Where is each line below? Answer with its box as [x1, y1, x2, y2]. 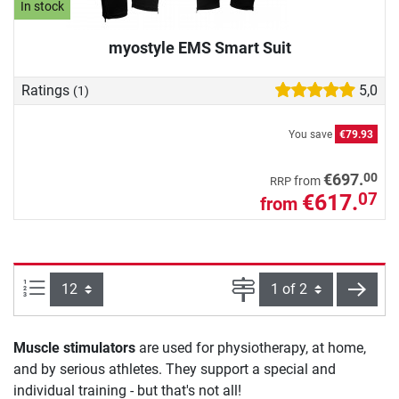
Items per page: [45, 278, 142, 296]
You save [289, 128, 335, 142]
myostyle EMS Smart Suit [108, 37, 291, 57]
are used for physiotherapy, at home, [135, 338, 366, 356]
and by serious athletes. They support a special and [13, 360, 336, 378]
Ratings [21, 81, 73, 99]
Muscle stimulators [13, 338, 135, 356]
